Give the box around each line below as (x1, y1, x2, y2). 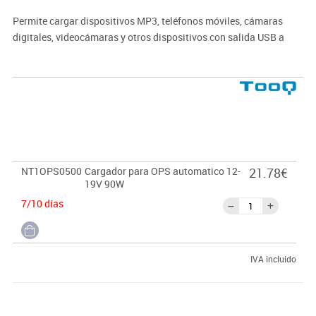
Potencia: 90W (12, 79, 77, 93)
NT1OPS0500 (20, 164, 82, 178)
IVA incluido (250, 253, 296, 265)
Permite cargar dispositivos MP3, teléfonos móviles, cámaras (12, 14, 283, 28)
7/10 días (20, 197, 63, 211)
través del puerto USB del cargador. (12, 47, 168, 61)
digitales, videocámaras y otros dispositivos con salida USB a (12, 30, 284, 44)
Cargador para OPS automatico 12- (84, 164, 241, 178)
